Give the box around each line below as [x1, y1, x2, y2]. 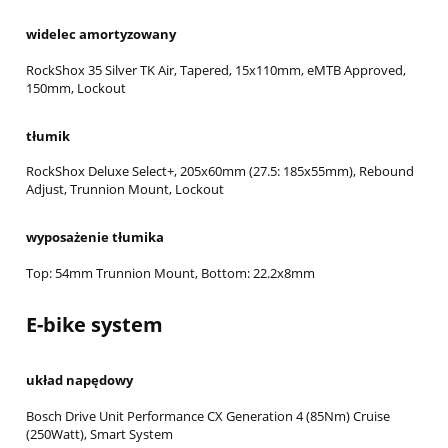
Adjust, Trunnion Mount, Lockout [26, 180, 224, 199]
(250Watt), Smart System [26, 424, 173, 443]
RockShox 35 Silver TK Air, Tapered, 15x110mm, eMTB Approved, [26, 60, 406, 79]
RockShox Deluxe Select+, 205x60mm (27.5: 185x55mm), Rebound [26, 162, 414, 181]
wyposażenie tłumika [26, 228, 164, 247]
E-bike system [26, 310, 163, 338]
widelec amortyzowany [26, 25, 176, 44]
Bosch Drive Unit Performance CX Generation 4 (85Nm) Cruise [26, 406, 390, 425]
